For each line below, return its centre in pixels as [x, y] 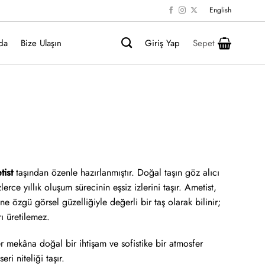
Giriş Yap [162, 43]
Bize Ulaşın [41, 43]
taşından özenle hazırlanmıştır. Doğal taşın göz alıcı [116, 172]
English [220, 10]
